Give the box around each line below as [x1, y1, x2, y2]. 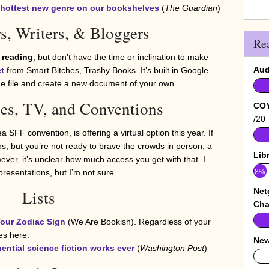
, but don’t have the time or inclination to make [33, 52, 208, 62]
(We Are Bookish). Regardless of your [65, 217, 211, 227]
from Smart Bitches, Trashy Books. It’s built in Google [4, 65, 208, 76]
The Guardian [165, 3, 217, 13]
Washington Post [140, 243, 204, 253]
